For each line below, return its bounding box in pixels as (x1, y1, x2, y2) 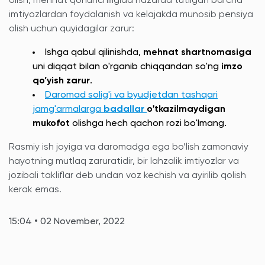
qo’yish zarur (33, 76, 90, 86)
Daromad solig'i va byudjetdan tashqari (45, 91, 218, 100)
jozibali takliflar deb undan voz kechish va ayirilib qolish (9, 171, 246, 180)
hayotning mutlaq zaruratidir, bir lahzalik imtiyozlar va (9, 157, 239, 166)
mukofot (33, 119, 70, 128)
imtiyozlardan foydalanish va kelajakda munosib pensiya (9, 10, 253, 20)
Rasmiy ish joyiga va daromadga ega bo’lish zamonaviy (9, 143, 248, 152)
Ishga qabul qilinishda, (45, 48, 143, 57)
